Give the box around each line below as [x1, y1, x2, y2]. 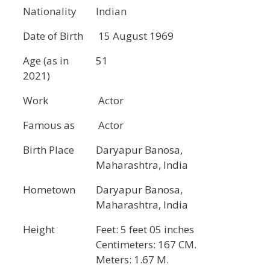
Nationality [23, 4, 77, 19]
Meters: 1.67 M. [96, 253, 169, 267]
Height [23, 222, 55, 237]
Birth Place [23, 143, 74, 157]
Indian [96, 4, 127, 19]
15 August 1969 [96, 29, 174, 43]
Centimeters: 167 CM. [96, 237, 196, 252]
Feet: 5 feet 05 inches [96, 222, 194, 237]
